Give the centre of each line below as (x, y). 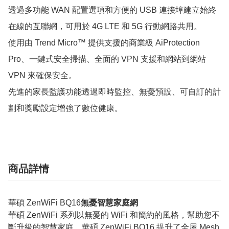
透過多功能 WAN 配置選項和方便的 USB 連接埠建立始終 (112, 10)
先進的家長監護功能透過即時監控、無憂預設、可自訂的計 (114, 91)
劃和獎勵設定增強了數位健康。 (65, 108)
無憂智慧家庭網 (109, 202)
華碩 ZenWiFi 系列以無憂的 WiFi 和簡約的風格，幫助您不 (114, 215)
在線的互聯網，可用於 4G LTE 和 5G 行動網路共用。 (105, 26)
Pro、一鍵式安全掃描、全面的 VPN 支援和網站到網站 (107, 59)
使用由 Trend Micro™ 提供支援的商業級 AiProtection (104, 42)
